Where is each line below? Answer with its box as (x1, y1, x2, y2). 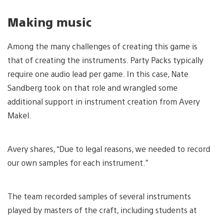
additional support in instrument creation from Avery (7, 96, 200, 107)
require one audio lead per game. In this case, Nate (7, 69, 188, 79)
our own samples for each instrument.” (7, 157, 150, 168)
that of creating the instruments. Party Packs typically (7, 55, 203, 66)
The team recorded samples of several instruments (7, 191, 191, 202)
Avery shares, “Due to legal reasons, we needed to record (7, 144, 210, 154)
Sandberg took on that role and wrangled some (7, 82, 178, 93)
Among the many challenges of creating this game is (7, 41, 197, 52)
